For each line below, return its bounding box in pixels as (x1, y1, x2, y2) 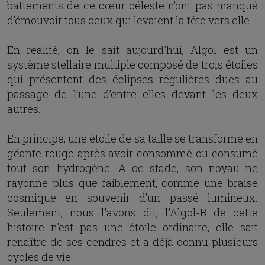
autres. (7, 102, 41, 116)
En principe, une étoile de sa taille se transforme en (7, 131, 258, 146)
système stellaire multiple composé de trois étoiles (7, 57, 258, 72)
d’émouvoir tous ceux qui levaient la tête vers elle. (7, 13, 252, 27)
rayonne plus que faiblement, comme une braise (7, 176, 258, 190)
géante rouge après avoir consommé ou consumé (7, 146, 258, 160)
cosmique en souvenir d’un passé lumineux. (7, 190, 258, 205)
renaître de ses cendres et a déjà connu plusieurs (7, 235, 258, 249)
